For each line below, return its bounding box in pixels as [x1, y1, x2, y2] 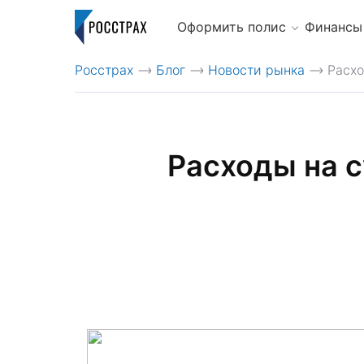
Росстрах [75, 62, 133, 78]
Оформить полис [176, 18, 286, 35]
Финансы [304, 18, 362, 35]
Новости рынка [208, 62, 305, 78]
